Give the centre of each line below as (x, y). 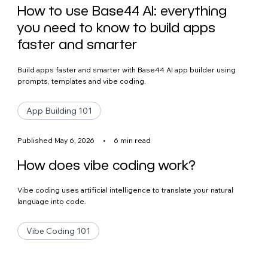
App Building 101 (60, 110)
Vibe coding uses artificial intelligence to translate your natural (126, 190)
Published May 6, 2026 (56, 140)
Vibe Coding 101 (59, 231)
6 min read (133, 140)
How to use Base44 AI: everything (122, 10)
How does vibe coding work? (107, 164)
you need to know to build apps (117, 27)
